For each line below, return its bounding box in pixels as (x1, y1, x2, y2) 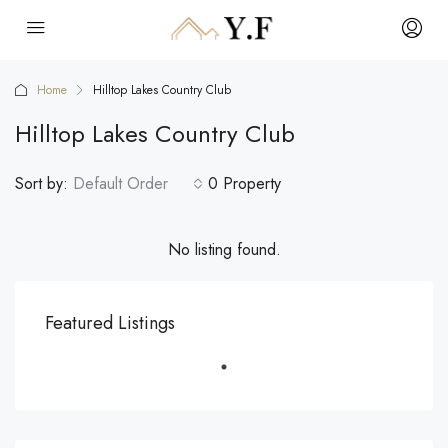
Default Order (73, 172, 168, 195)
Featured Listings (45, 310, 175, 336)
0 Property (208, 172, 281, 195)
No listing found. (167, 238, 281, 261)
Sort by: (15, 172, 68, 195)
